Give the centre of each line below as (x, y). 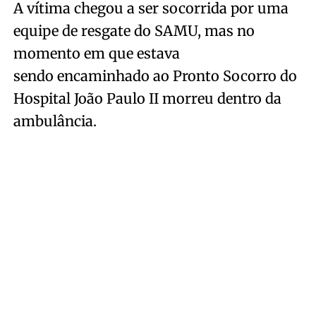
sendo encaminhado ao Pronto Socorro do (155, 76)
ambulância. (55, 121)
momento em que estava (96, 54)
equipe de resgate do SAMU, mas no (134, 31)
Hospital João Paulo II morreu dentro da (147, 99)
